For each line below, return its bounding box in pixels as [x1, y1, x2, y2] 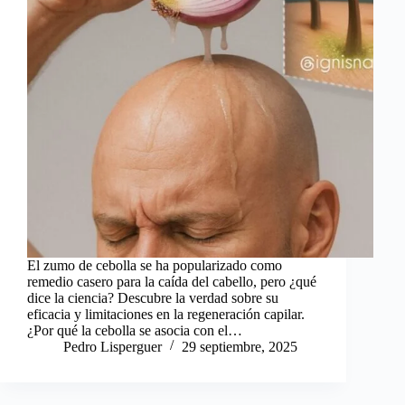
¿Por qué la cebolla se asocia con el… [27, 322, 242, 338]
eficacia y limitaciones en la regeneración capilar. [27, 306, 305, 322]
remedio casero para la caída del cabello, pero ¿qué [27, 273, 316, 289]
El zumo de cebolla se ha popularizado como [27, 257, 282, 273]
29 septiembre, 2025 [182, 338, 297, 354]
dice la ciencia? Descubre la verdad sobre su [27, 289, 278, 306]
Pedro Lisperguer [63, 338, 162, 354]
